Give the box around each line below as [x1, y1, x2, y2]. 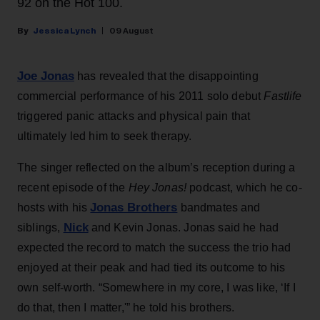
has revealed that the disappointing [74, 69, 259, 82]
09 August [109, 26, 154, 35]
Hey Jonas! [128, 181, 187, 194]
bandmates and [177, 201, 261, 214]
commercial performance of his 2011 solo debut [17, 89, 264, 102]
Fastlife [264, 89, 302, 102]
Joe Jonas [17, 69, 74, 83]
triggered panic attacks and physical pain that [17, 109, 251, 122]
